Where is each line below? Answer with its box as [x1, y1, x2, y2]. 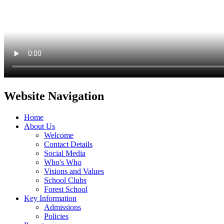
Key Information [24, 193, 76, 202]
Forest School [44, 184, 87, 193]
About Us [24, 121, 55, 130]
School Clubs [44, 175, 86, 184]
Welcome [44, 130, 73, 139]
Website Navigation [4, 89, 104, 102]
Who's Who [44, 157, 81, 166]
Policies [44, 211, 68, 220]
